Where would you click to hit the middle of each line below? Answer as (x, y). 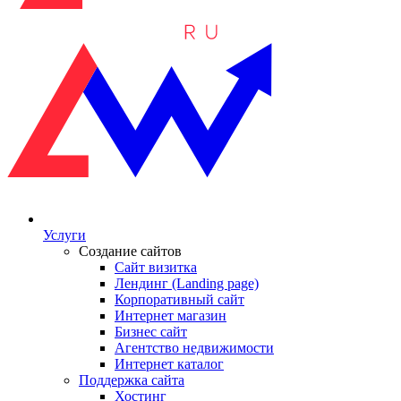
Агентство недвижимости (194, 348)
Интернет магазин (171, 316)
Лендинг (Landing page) (187, 283)
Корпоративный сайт (179, 299)
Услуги (64, 235)
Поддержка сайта (132, 380)
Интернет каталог (169, 364)
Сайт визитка (156, 267)
